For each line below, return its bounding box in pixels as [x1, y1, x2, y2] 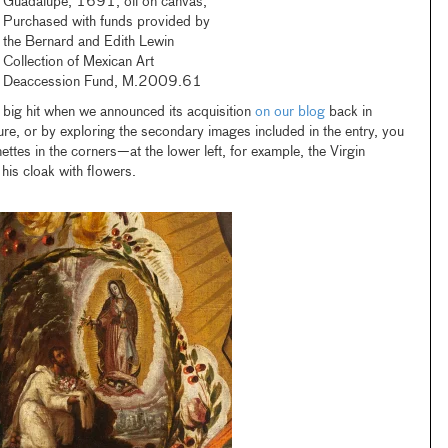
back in [324, 105, 372, 119]
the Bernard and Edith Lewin [3, 35, 175, 49]
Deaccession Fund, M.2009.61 [3, 75, 203, 89]
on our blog [254, 105, 325, 119]
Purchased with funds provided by [3, 15, 211, 29]
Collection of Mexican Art [3, 55, 155, 69]
